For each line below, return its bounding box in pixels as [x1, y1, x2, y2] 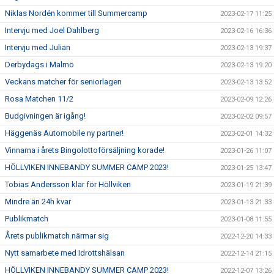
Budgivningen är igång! [5, 111, 86, 120]
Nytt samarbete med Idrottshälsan [5, 248, 125, 257]
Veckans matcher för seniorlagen [5, 76, 122, 86]
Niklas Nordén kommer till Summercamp [5, 8, 147, 18]
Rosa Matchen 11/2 [5, 94, 73, 103]
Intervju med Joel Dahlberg [5, 25, 99, 35]
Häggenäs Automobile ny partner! [5, 128, 124, 138]
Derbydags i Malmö [5, 59, 74, 69]
